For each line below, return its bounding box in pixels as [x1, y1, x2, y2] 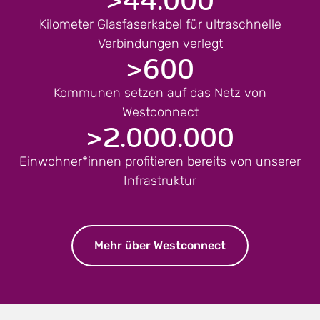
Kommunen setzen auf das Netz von [54, 84, 266, 101]
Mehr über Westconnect [94, 239, 226, 253]
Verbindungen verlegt [97, 35, 223, 51]
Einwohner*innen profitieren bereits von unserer [19, 153, 301, 169]
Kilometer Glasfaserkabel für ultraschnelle [39, 16, 281, 32]
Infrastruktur [124, 172, 196, 189]
